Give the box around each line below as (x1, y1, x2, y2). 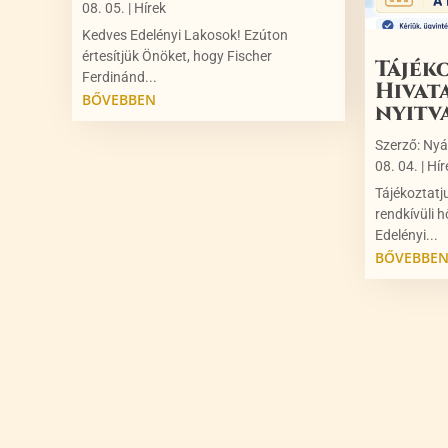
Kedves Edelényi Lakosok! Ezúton (82, 26, 288, 43)
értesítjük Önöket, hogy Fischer (82, 47, 272, 64)
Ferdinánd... (82, 68, 157, 85)
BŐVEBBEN (82, 89, 156, 109)
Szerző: (375, 136, 424, 153)
